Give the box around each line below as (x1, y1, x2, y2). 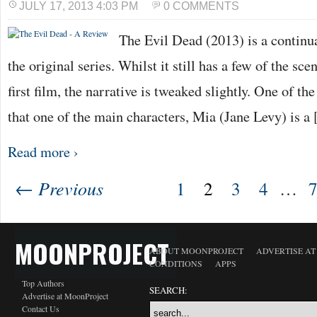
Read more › (8, 142, 79, 161)
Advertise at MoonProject (22, 290, 108, 301)
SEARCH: (149, 284, 188, 296)
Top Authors (22, 277, 64, 289)
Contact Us (22, 303, 59, 314)
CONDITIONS (149, 258, 202, 269)
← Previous (15, 175, 103, 200)
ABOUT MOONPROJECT (149, 245, 243, 256)
